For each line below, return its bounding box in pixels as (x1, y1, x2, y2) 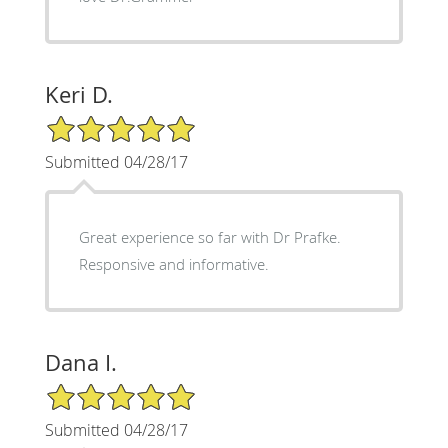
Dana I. (44, 347, 117, 377)
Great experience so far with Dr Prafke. (78, 226, 341, 247)
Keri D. (44, 79, 113, 109)
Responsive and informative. (78, 253, 269, 274)
